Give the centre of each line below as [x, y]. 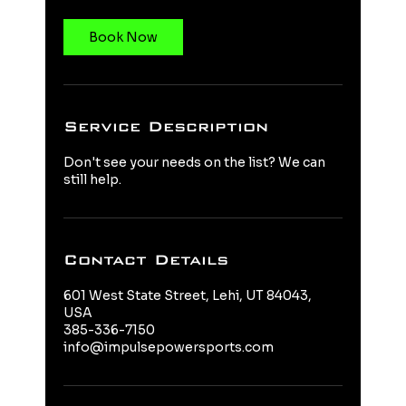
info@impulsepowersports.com [169, 347]
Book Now [123, 37]
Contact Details [146, 260]
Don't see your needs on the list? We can [194, 162]
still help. [92, 179]
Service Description [166, 126]
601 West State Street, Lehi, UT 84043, [188, 295]
